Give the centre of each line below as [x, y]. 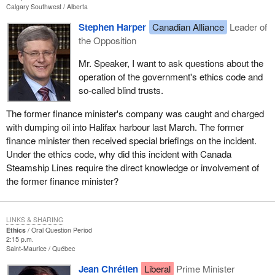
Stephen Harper [112, 27]
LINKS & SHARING [34, 219]
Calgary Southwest [34, 7]
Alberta [77, 7]
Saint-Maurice [27, 248]
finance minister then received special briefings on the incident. [131, 140]
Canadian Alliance [188, 27]
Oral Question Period [61, 230]
